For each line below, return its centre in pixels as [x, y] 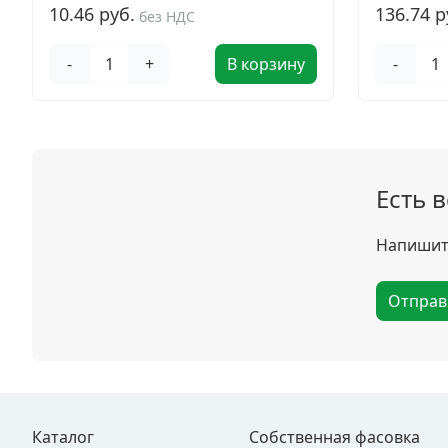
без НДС [167, 16]
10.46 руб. [92, 14]
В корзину [266, 64]
